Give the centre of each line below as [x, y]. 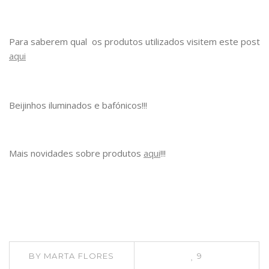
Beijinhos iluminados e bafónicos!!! [78, 105]
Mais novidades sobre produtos [76, 153]
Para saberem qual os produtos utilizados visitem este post [134, 41]
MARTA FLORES [79, 255]
